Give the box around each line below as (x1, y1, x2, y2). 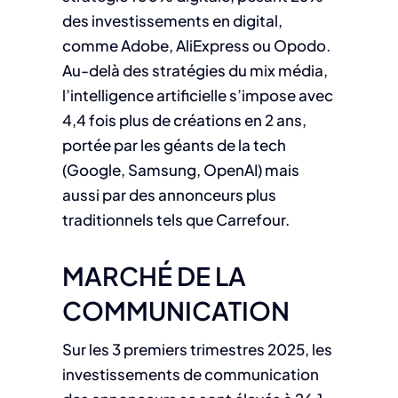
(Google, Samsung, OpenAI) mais (61, 160, 299, 180)
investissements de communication (61, 364, 319, 385)
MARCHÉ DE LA (61, 259, 246, 292)
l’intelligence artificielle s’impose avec (61, 85, 333, 106)
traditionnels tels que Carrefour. (61, 210, 290, 230)
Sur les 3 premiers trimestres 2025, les (61, 339, 332, 360)
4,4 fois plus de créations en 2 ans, (61, 110, 306, 131)
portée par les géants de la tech (61, 135, 286, 155)
